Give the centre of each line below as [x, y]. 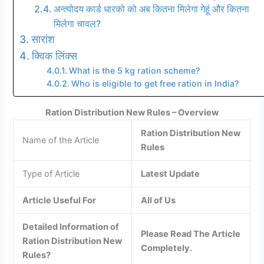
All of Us [159, 200]
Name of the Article [61, 140]
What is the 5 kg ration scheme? [135, 70]
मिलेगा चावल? [77, 24]
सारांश [43, 39]
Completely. [167, 248]
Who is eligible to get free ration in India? [156, 83]
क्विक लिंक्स [54, 55]
